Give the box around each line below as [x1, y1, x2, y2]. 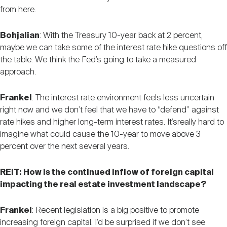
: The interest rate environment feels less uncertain [32, 93, 214, 102]
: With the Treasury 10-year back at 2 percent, [40, 31, 203, 40]
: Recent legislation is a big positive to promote [32, 206, 199, 215]
